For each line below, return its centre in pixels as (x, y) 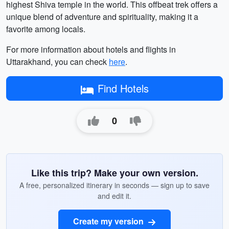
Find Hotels (123, 88)
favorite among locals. (46, 29)
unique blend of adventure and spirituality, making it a (102, 17)
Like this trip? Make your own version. (114, 173)
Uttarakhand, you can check (58, 62)
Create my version (109, 221)
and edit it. (114, 196)
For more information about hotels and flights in (91, 49)
